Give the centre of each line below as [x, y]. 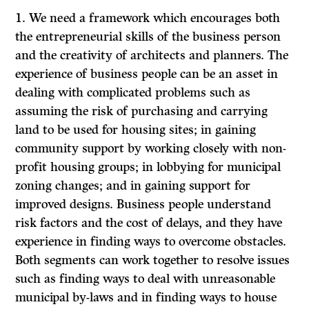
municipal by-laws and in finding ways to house [146, 298]
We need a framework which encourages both [155, 18]
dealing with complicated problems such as [133, 93]
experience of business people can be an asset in [147, 74]
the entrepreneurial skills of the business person [148, 37]
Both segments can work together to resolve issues [153, 260]
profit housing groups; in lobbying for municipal [148, 167]
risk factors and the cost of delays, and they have [149, 223]
